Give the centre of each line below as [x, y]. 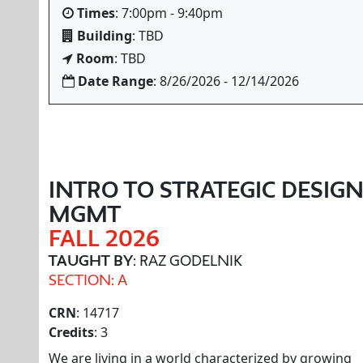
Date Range [115, 81]
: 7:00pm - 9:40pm [169, 13]
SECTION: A [88, 280]
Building [105, 36]
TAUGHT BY [91, 260]
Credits [71, 332]
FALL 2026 [104, 238]
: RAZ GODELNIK [188, 260]
